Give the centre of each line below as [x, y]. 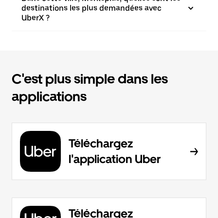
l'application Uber [115, 159]
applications [49, 96]
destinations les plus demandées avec [91, 8]
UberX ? [36, 18]
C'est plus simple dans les [90, 79]
